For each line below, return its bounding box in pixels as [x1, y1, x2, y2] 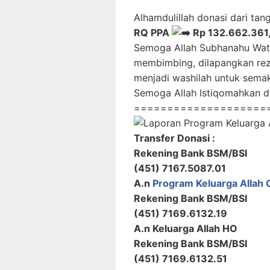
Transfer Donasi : [134, 132, 215, 144]
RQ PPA [134, 27, 172, 39]
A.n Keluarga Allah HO [134, 222, 237, 234]
